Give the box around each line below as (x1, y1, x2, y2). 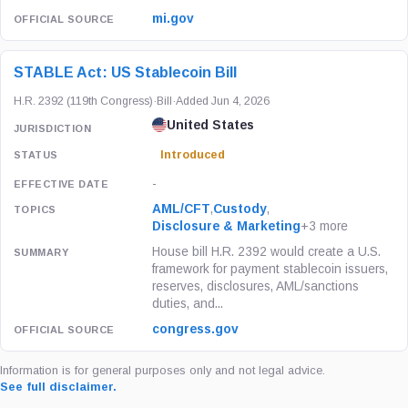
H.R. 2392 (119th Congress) (14, 94, 153, 107)
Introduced (160, 148, 226, 161)
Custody (213, 202, 268, 216)
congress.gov (152, 322, 240, 336)
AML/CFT (152, 202, 211, 216)
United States (167, 117, 255, 132)
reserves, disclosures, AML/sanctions (152, 280, 360, 293)
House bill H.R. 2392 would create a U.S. (152, 245, 382, 259)
